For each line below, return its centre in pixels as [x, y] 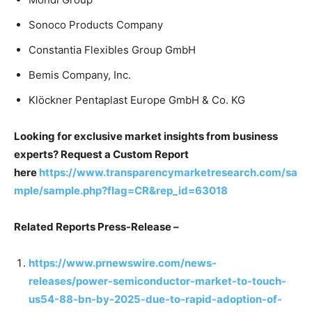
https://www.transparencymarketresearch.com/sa [168, 172]
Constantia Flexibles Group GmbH [112, 49]
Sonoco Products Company [96, 24]
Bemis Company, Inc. [80, 75]
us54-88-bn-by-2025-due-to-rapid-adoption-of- [155, 299]
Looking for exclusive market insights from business [146, 136]
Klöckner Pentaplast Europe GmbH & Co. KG [137, 100]
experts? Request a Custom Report [101, 154]
